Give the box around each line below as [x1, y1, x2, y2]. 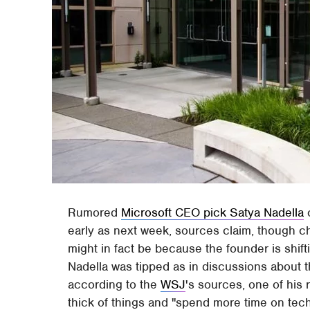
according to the [68, 276, 161, 292]
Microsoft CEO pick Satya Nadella [121, 204, 304, 220]
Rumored [68, 204, 122, 220]
